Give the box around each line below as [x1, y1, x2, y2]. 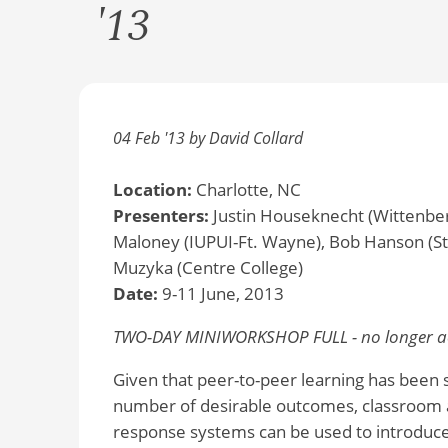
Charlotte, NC [191, 178, 301, 202]
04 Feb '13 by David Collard [112, 126, 303, 149]
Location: [112, 178, 192, 202]
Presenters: [112, 204, 213, 228]
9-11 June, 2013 [157, 282, 284, 306]
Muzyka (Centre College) [112, 256, 303, 280]
